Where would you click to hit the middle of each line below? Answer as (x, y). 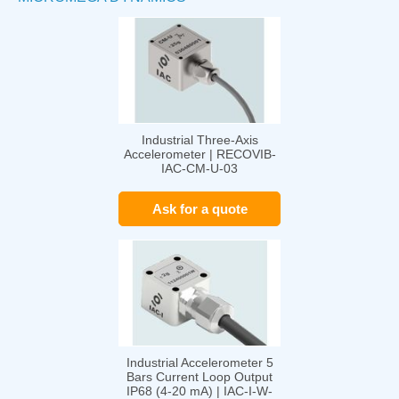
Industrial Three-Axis (199, 140)
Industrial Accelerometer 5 (199, 363)
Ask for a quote (199, 209)
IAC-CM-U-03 (199, 169)
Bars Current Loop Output (199, 377)
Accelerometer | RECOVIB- (199, 155)
